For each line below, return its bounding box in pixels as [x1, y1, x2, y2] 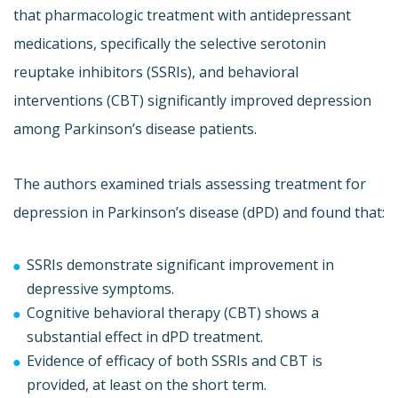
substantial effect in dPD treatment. [27, 326, 263, 346]
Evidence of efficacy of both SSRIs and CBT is [27, 350, 322, 370]
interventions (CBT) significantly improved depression [13, 90, 371, 110]
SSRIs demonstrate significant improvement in [27, 254, 334, 275]
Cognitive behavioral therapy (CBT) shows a [27, 302, 319, 322]
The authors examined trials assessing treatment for [13, 173, 366, 194]
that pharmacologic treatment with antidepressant [13, 4, 351, 25]
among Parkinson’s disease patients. [13, 118, 257, 139]
